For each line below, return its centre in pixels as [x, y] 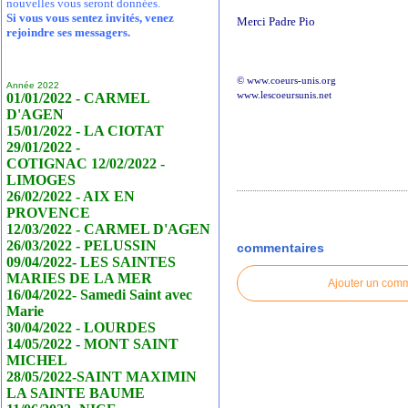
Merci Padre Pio [276, 22]
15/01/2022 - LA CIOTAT [87, 131]
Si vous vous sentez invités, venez [91, 18]
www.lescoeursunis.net [285, 96]
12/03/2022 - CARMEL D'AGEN [109, 229]
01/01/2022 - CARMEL [78, 98]
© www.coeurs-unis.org [287, 81]
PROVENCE [49, 213]
